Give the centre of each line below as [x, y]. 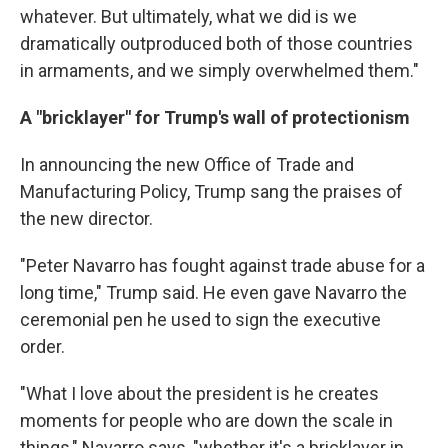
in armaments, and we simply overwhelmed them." [219, 70]
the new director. [86, 218]
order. [42, 346]
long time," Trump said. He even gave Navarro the [213, 292]
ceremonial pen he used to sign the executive [200, 319]
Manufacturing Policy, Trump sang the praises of [211, 191]
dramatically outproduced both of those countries [216, 43]
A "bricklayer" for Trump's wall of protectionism [215, 117]
